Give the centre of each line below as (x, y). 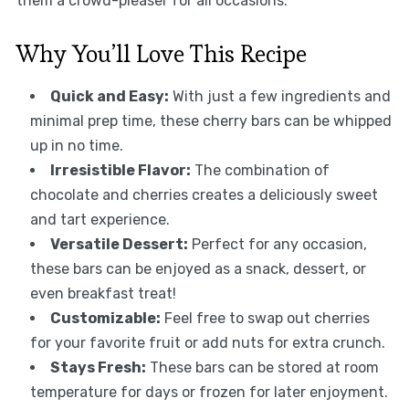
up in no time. (76, 145)
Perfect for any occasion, (277, 244)
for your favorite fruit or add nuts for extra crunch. (207, 342)
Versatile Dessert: (119, 244)
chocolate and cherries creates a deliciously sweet (204, 194)
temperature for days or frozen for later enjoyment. (209, 392)
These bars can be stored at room (262, 367)
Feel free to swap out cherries (265, 318)
